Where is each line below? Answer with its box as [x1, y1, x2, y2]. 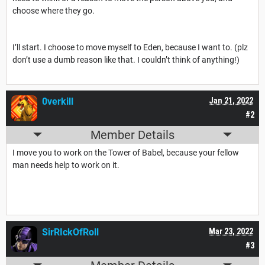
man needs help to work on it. [12, 160, 119, 170]
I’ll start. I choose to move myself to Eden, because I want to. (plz [12, 42, 248, 52]
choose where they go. [12, 5, 96, 15]
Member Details [91, 127, 174, 142]
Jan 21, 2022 [209, 95, 253, 105]
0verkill [42, 95, 73, 107]
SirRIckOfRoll [42, 226, 99, 238]
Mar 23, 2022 [209, 226, 253, 236]
